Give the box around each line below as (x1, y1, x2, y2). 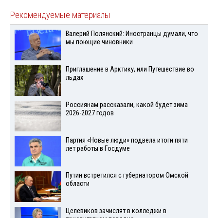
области (65, 180, 90, 188)
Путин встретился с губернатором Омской (65, 171, 188, 180)
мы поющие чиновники (65, 38, 133, 47)
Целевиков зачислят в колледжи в (65, 207, 166, 216)
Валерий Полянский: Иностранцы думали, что (65, 30, 198, 38)
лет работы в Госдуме (65, 144, 130, 153)
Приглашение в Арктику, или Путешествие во (65, 65, 194, 74)
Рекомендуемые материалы (10, 10, 110, 21)
